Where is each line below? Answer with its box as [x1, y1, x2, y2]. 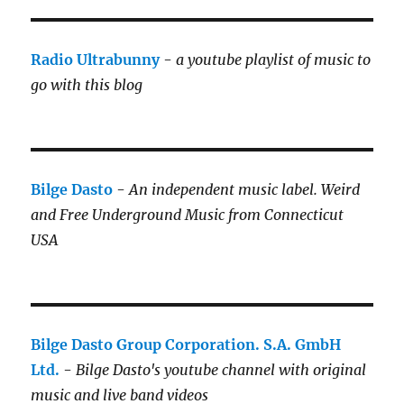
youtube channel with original [164, 361, 367, 380]
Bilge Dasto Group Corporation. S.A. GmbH [31, 335, 342, 354]
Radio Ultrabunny [31, 50, 161, 69]
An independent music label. [129, 180, 318, 199]
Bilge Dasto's [76, 361, 161, 380]
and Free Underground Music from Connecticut [31, 206, 344, 225]
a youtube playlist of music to [176, 50, 372, 69]
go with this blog [31, 76, 143, 95]
